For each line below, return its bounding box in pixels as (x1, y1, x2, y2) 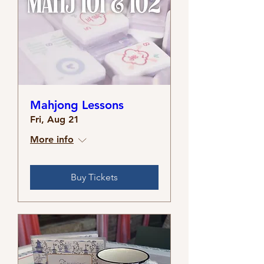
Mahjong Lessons (30, 97, 124, 112)
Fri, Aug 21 (30, 113, 79, 125)
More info (30, 133, 74, 145)
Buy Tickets (71, 171, 118, 183)
